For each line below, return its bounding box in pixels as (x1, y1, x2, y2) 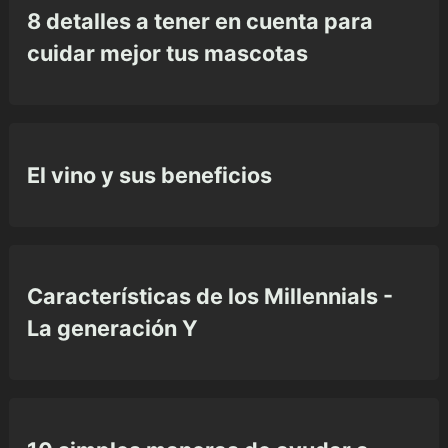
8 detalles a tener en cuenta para (27, 7, 373, 34)
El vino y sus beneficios (27, 161, 272, 188)
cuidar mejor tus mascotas (27, 39, 308, 66)
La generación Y (27, 315, 198, 342)
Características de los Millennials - (27, 283, 393, 310)
